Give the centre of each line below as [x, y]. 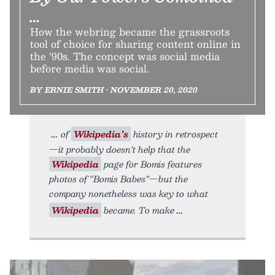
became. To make [138, 210]
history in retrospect [174, 134]
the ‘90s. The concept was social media [125, 56]
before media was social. [90, 69]
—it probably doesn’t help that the [120, 149]
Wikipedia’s [101, 134]
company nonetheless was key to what [129, 194]
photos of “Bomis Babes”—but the [118, 179]
